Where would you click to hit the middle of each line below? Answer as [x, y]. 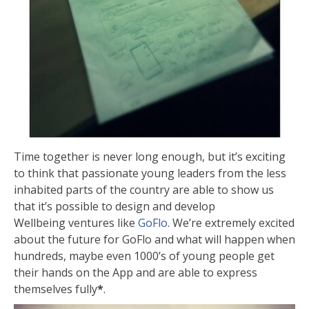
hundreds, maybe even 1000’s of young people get [144, 256]
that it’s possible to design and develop [114, 207]
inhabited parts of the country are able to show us [144, 190]
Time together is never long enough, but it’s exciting [150, 157]
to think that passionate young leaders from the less [150, 173]
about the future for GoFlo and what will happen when [154, 240]
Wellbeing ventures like [76, 223]
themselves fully [56, 289]
